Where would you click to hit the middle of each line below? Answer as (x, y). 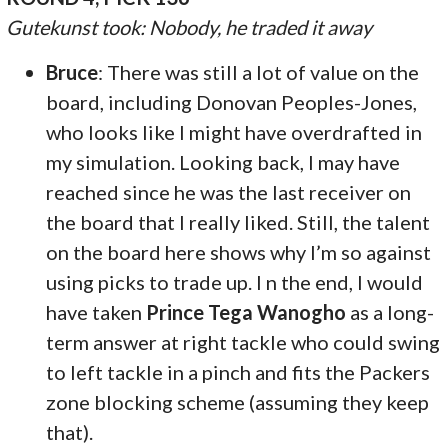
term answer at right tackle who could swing (243, 341)
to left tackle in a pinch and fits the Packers (238, 371)
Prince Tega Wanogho (246, 311)
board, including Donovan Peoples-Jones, (232, 101)
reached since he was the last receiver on (229, 191)
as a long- (390, 311)
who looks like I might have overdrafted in (234, 131)
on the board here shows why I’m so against (239, 251)
